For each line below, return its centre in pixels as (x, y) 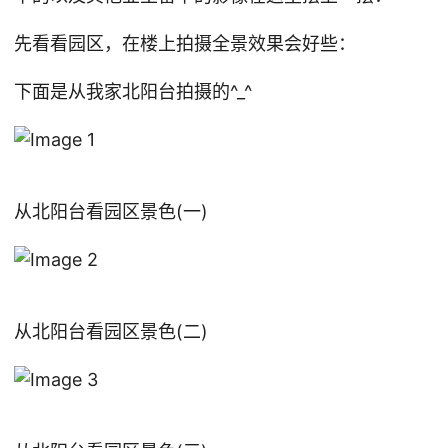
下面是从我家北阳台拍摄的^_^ (133, 91)
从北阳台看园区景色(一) (111, 211)
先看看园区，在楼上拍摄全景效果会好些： (185, 43)
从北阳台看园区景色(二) (111, 331)
